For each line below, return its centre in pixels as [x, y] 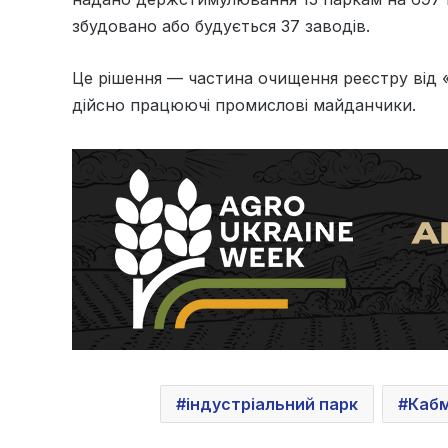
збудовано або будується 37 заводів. [221, 26]
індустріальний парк [272, 404]
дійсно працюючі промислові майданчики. [244, 105]
